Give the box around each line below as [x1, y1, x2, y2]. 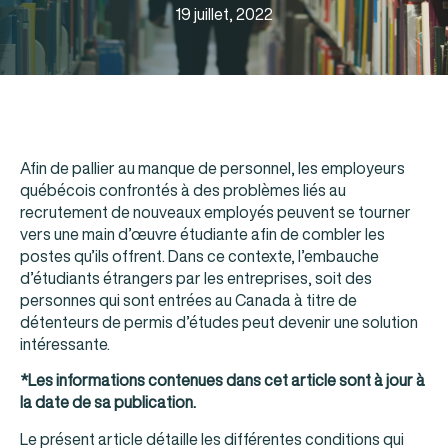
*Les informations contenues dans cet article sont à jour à [20, 368, 425, 393]
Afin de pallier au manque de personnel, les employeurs [20, 156, 405, 180]
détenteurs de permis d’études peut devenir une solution [20, 310, 418, 334]
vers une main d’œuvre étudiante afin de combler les [20, 222, 385, 246]
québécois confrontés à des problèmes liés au [20, 178, 346, 202]
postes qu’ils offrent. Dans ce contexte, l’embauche [20, 244, 379, 268]
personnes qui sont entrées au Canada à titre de [20, 288, 357, 312]
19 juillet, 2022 [175, 2, 273, 26]
